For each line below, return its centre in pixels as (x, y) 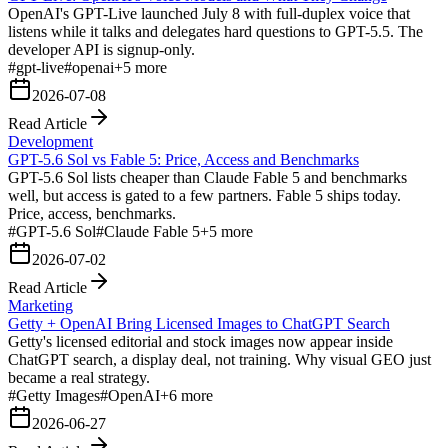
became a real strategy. (79, 377)
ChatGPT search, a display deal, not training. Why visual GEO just (219, 359)
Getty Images (58, 395)
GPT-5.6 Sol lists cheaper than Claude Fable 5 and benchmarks (207, 177)
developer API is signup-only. (101, 49)
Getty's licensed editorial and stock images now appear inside (200, 341)
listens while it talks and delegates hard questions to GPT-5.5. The (215, 31)
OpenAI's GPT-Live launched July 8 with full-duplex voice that (209, 13)
